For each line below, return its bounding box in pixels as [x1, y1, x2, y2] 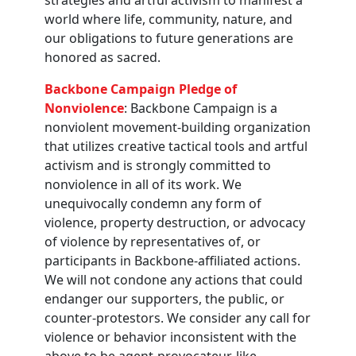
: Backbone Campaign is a [124, 99, 277, 117]
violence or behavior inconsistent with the [44, 327, 296, 346]
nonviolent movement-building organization [44, 118, 311, 136]
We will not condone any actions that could [44, 270, 303, 288]
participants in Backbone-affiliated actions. [44, 251, 300, 269]
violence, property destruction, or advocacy [44, 213, 305, 231]
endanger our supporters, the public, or [44, 289, 284, 308]
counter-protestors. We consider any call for [44, 308, 311, 327]
